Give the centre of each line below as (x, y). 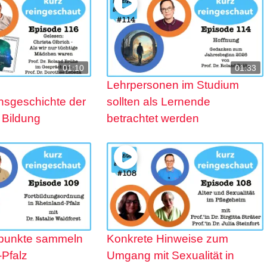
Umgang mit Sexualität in (170, 256)
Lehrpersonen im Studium (173, 85)
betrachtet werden (153, 119)
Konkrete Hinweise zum (167, 239)
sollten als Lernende (158, 102)
